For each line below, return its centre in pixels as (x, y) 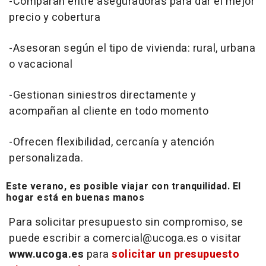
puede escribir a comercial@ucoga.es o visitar (125, 239)
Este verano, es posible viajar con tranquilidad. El (123, 187)
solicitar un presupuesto (175, 255)
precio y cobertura (55, 18)
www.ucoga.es (46, 255)
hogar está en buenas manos (75, 198)
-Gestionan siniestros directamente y (102, 96)
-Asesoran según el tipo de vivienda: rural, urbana (132, 49)
